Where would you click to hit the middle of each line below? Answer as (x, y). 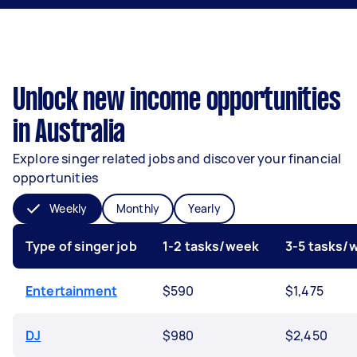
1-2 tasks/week (211, 246)
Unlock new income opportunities (177, 101)
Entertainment (71, 291)
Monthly (138, 208)
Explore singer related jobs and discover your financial (177, 159)
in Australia (69, 133)
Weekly (69, 208)
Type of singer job (81, 246)
